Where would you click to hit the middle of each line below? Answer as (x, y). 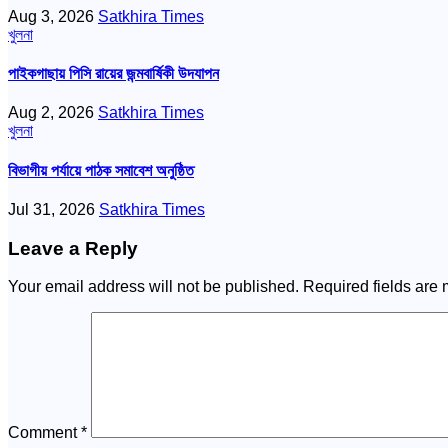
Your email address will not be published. (153, 287)
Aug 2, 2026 (53, 113)
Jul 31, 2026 (53, 209)
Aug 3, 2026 (53, 16)
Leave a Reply (73, 248)
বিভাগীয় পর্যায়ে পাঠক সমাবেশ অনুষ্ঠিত (101, 170)
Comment (44, 433)
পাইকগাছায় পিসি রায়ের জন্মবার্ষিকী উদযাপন (113, 73)
